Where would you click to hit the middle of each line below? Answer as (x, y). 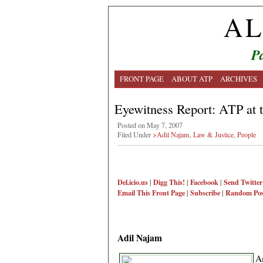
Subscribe (205, 193)
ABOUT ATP (192, 79)
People (247, 134)
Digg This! (169, 182)
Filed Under (135, 134)
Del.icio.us (133, 182)
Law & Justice (213, 134)
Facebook (204, 182)
